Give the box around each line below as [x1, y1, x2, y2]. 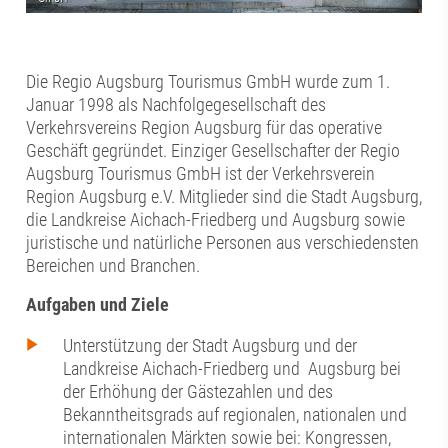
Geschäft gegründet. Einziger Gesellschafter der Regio [26, 139, 401, 161]
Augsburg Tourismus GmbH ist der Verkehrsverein [26, 162, 376, 184]
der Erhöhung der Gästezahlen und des [63, 381, 333, 403]
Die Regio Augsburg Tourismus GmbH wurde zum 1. [26, 70, 391, 92]
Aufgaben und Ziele [26, 293, 170, 315]
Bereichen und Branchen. [26, 254, 201, 276]
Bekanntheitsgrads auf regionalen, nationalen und [63, 404, 407, 426]
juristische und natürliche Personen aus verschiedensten [26, 231, 420, 253]
